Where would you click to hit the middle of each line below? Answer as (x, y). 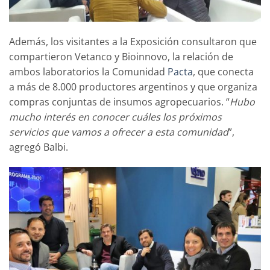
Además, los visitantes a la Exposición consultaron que (133, 41)
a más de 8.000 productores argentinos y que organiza (133, 86)
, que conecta (223, 71)
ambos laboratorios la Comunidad (88, 71)
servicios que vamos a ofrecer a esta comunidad (119, 132)
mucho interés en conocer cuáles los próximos (115, 117)
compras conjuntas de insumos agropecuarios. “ (119, 102)
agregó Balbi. (39, 147)
